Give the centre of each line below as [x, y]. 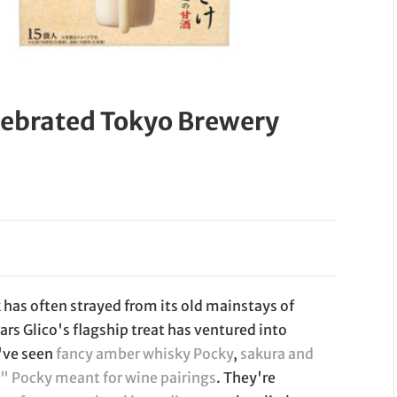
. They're [246, 378]
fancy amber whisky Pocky [145, 354]
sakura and [277, 354]
